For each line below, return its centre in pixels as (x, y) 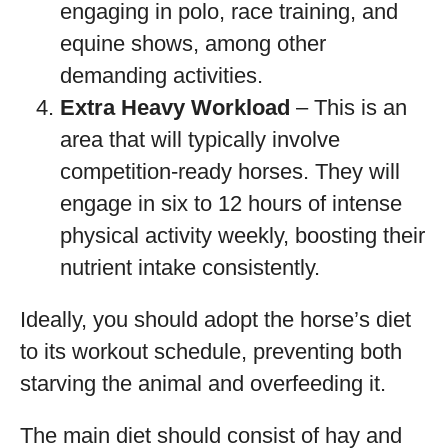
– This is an (348, 107)
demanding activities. (161, 75)
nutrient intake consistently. (190, 267)
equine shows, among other (193, 43)
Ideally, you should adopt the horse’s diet (215, 319)
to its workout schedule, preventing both (211, 351)
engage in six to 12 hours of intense (231, 203)
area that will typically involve (200, 139)
